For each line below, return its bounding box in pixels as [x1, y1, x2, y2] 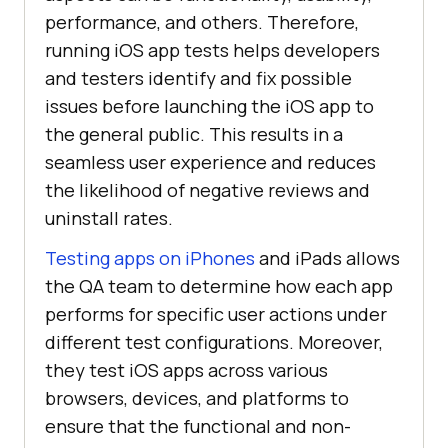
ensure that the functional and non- [45, 414, 351, 439]
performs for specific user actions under [45, 302, 387, 327]
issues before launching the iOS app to [45, 94, 374, 119]
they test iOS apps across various [45, 358, 328, 383]
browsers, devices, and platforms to [45, 386, 349, 411]
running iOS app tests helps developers [45, 38, 380, 63]
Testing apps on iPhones [45, 246, 255, 271]
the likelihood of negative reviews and [45, 178, 370, 203]
